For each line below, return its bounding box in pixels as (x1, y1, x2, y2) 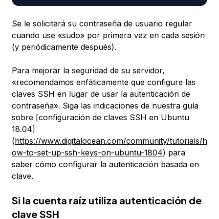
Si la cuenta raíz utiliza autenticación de (12, 194, 202, 207)
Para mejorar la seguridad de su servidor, (12, 66, 165, 76)
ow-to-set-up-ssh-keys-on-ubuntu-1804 (12, 148, 163, 158)
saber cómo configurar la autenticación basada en (12, 159, 199, 170)
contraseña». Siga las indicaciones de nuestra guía (12, 101, 198, 111)
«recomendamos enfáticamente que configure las (12, 77, 196, 88)
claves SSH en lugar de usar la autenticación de (12, 89, 190, 99)
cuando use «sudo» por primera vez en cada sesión (12, 30, 205, 41)
